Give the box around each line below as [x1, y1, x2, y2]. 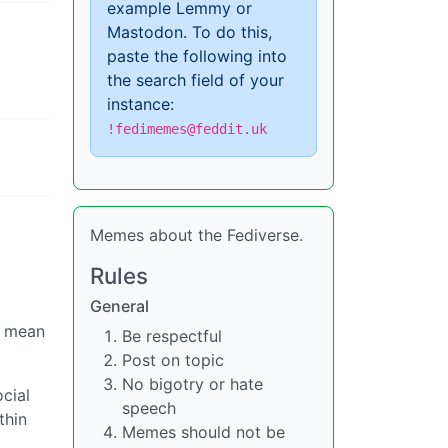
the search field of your [107, 70, 284, 90]
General [90, 296, 149, 316]
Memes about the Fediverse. [90, 225, 303, 245]
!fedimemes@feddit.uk [107, 121, 267, 137]
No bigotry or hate [122, 374, 263, 394]
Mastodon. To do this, [107, 22, 272, 42]
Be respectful [122, 326, 222, 346]
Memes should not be [122, 422, 285, 442]
